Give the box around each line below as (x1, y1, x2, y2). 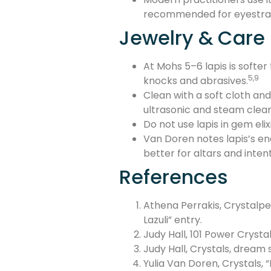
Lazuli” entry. (143, 213, 202, 227)
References (119, 163, 228, 191)
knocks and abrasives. (143, 74, 248, 88)
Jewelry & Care (119, 24, 265, 52)
